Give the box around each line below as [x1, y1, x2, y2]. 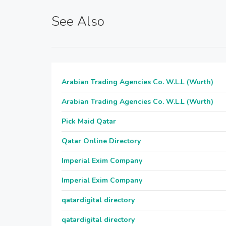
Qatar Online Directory [62, 136, 141, 146]
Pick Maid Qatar [62, 117, 116, 126]
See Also [51, 13, 104, 30]
